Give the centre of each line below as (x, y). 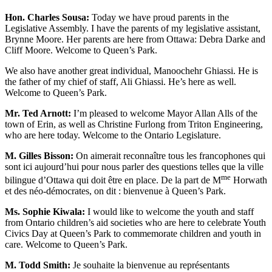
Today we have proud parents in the (159, 18)
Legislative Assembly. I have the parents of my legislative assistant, (133, 29)
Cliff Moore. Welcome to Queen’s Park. (81, 50)
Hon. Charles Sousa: (47, 18)
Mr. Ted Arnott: (38, 114)
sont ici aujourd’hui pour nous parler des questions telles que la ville (134, 167)
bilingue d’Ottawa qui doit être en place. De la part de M (113, 180)
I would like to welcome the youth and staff (169, 212)
